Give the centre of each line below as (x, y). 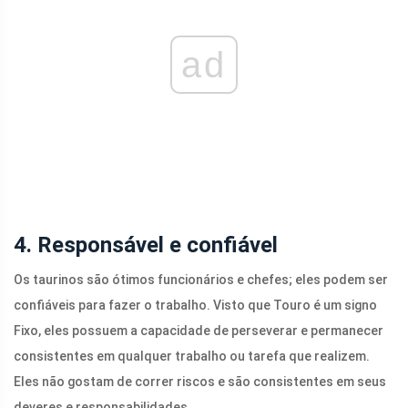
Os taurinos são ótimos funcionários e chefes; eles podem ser (201, 280)
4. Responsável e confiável (146, 245)
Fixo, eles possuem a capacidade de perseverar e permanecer (199, 331)
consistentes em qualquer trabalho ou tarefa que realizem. (192, 357)
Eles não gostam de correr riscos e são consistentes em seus (200, 382)
